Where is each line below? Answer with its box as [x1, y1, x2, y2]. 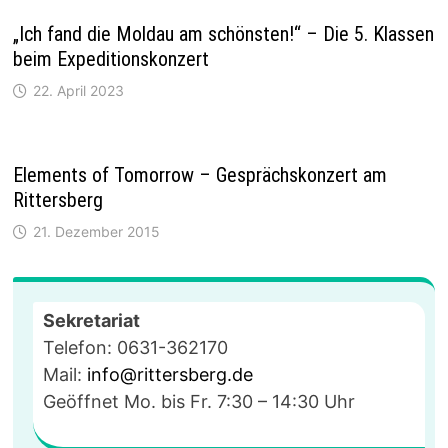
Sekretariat [43, 310, 141, 332]
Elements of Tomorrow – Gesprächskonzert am [13, 163, 388, 188]
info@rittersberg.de [87, 364, 254, 386]
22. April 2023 [33, 82, 125, 100]
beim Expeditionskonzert [13, 47, 210, 72]
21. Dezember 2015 [33, 223, 161, 241]
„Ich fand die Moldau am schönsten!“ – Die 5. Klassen [13, 22, 435, 47]
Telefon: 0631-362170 [43, 337, 229, 359]
